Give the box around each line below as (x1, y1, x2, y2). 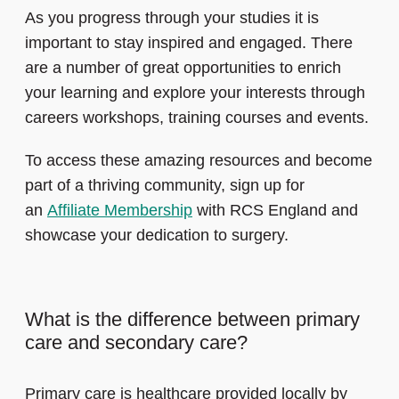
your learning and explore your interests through (25, 84, 365, 102)
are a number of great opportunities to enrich (25, 59, 341, 77)
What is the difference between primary (25, 308, 360, 331)
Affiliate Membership (47, 201, 192, 220)
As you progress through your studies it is (25, 9, 319, 28)
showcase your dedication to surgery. (25, 226, 289, 245)
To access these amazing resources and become (25, 151, 372, 170)
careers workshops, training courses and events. (25, 109, 369, 127)
